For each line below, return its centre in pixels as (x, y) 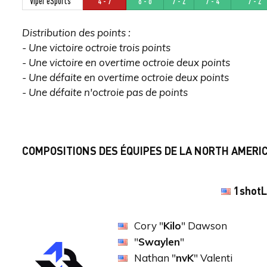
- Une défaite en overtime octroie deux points (125, 77)
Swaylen (159, 242)
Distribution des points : (76, 32)
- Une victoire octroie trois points (96, 47)
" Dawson (204, 226)
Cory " (149, 226)
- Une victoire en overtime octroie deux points (126, 62)
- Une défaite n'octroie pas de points (105, 92)
